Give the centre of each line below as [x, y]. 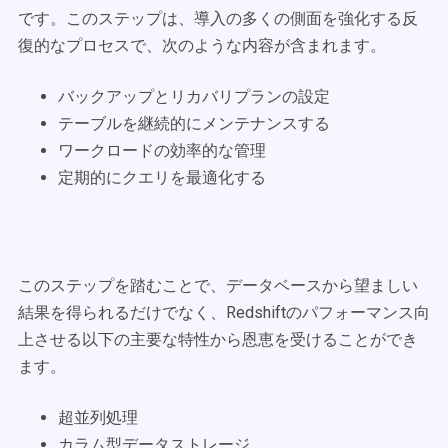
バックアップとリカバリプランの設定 [194, 96]
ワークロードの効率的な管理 [162, 150]
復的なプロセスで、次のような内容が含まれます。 [204, 45]
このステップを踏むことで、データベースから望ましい [218, 285]
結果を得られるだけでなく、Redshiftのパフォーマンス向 [224, 312]
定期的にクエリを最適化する [162, 177]
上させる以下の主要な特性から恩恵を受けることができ [218, 339]
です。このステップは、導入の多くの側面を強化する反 [218, 18]
